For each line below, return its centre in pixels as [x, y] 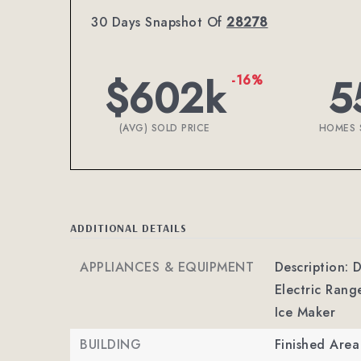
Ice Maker [305, 312]
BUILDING [110, 344]
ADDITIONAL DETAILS [129, 228]
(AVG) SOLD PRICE [164, 128]
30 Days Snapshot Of [159, 22]
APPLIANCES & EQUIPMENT [167, 267]
